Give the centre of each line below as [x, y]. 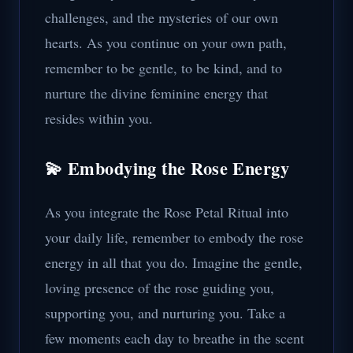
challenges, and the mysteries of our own [162, 17]
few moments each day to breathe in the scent [175, 338]
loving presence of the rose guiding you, [160, 288]
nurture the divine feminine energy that [156, 93]
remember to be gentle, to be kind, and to [163, 68]
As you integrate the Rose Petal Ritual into [167, 212]
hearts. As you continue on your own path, [166, 43]
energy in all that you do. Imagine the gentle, [174, 262]
